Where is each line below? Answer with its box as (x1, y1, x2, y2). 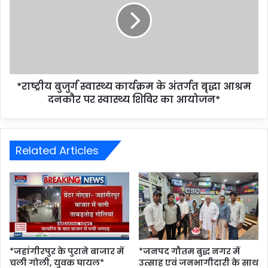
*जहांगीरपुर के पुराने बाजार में (10, 245, 124, 257)
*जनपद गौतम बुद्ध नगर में (139, 245, 240, 257)
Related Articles (16, 143, 99, 159)
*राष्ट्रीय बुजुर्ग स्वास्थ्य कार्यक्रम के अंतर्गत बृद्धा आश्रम (17, 80, 251, 94)
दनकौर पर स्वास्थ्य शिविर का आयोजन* (48, 93, 220, 107)
